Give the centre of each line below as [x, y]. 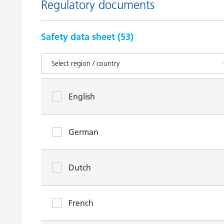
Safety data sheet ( [81, 37]
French [81, 203]
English [82, 96]
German [83, 132]
